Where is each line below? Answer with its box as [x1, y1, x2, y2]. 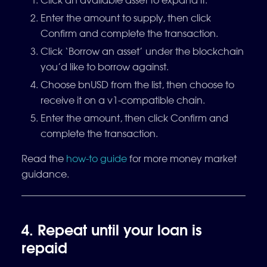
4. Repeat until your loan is [21, 218, 202, 241]
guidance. [21, 166, 69, 181]
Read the [21, 151, 66, 166]
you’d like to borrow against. [41, 59, 169, 74]
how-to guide [66, 151, 127, 166]
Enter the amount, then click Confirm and [41, 110, 228, 125]
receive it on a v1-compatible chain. [41, 92, 205, 107]
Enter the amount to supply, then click [41, 10, 211, 25]
